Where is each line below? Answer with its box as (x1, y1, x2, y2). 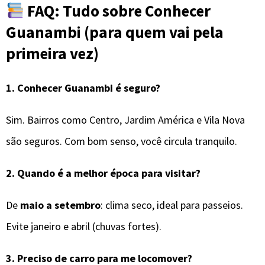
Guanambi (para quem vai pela (6, 22, 224, 43)
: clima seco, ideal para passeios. (101, 198, 243, 212)
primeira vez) (6, 43, 99, 64)
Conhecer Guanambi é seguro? (17, 80, 160, 95)
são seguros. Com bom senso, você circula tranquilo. (6, 134, 237, 148)
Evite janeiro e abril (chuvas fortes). (6, 219, 161, 233)
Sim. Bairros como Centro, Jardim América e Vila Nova (6, 112, 245, 127)
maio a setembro (20, 198, 101, 212)
